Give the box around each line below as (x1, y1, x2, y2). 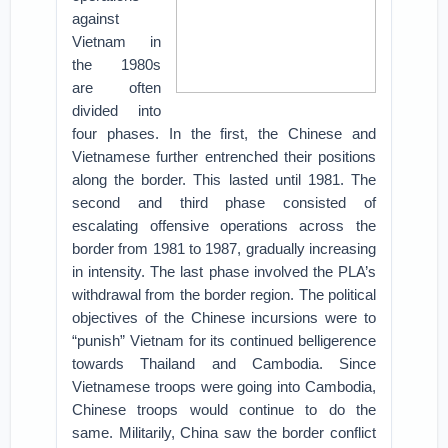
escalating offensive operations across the (72, 217, 376, 234)
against (72, 10, 120, 27)
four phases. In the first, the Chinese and (72, 125, 376, 142)
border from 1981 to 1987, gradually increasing (72, 240, 376, 257)
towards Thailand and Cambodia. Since (72, 355, 376, 372)
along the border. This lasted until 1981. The (72, 171, 376, 188)
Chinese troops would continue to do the (72, 401, 376, 418)
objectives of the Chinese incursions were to (72, 309, 376, 326)
